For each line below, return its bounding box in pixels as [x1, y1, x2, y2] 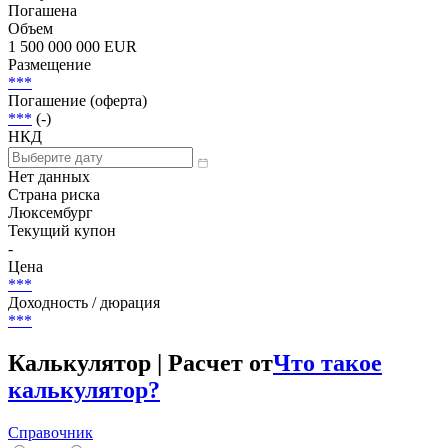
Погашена [8, 70, 77, 88]
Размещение [8, 124, 91, 142]
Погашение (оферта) [8, 160, 147, 178]
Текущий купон [8, 290, 116, 308]
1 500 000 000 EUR [8, 106, 137, 124]
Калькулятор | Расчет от [8, 418, 273, 445]
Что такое [273, 418, 382, 445]
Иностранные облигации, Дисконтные [8, 18, 273, 36]
